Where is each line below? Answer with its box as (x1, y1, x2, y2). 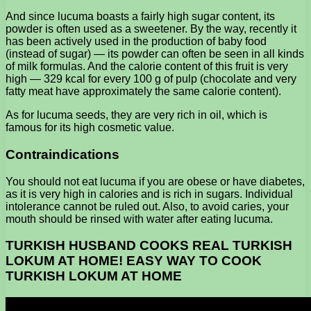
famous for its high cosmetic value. (6, 121, 174, 134)
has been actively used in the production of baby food (6, 35, 267, 48)
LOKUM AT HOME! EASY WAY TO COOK (6, 253, 262, 269)
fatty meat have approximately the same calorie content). (6, 85, 281, 98)
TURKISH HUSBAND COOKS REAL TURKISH (6, 238, 292, 253)
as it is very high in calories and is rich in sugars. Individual (6, 187, 293, 200)
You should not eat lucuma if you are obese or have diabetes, (6, 175, 305, 187)
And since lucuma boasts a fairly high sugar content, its (6, 10, 275, 23)
